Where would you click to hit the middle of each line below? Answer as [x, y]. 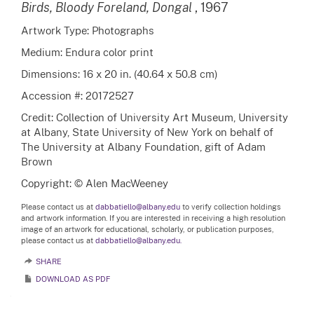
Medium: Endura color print [87, 52]
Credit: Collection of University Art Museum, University [155, 117]
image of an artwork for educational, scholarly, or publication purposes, [148, 229]
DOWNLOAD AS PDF [73, 279]
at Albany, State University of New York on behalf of [147, 131]
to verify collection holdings [231, 206]
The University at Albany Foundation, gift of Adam [143, 146]
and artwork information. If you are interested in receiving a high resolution [153, 218]
